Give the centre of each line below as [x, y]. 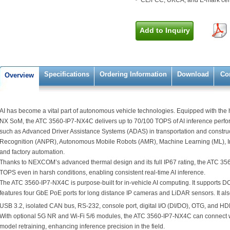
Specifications [67, 74]
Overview [19, 75]
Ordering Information [133, 74]
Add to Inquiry [165, 30]
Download [193, 74]
